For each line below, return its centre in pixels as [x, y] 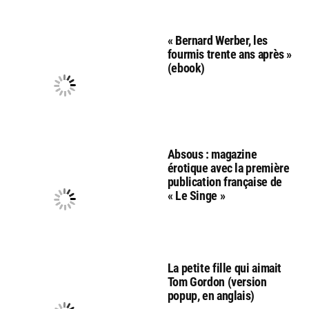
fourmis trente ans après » [230, 54]
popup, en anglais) [211, 296]
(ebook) [186, 68]
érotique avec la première [228, 168]
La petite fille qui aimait [225, 268]
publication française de [225, 182]
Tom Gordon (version [217, 282]
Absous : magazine [212, 154]
